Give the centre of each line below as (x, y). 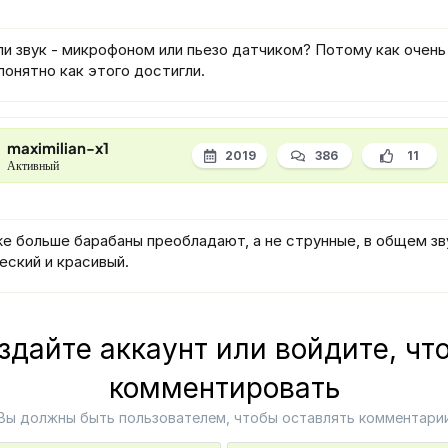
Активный (33, 165)
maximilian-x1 (58, 147)
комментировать (224, 388)
